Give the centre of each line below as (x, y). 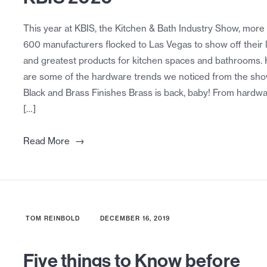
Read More (46, 141)
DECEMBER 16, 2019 (135, 219)
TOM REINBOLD (52, 219)
